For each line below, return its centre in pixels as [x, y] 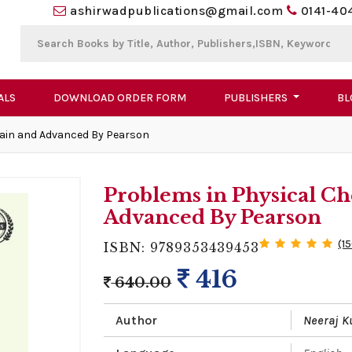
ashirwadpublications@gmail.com [177, 11]
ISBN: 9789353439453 [182, 248]
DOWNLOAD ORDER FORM [119, 98]
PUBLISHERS [257, 98]
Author [137, 321]
